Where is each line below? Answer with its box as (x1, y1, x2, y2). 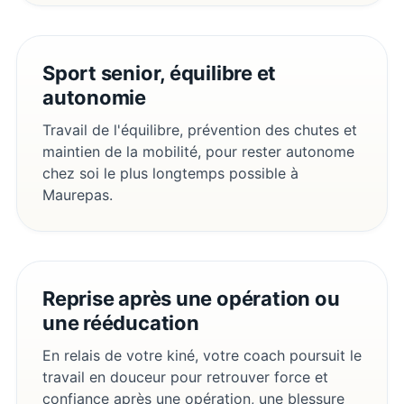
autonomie (42, 85, 147, 109)
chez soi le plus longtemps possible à (42, 163, 298, 182)
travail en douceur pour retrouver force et (42, 367, 328, 386)
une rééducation (42, 310, 199, 335)
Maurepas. (42, 185, 113, 204)
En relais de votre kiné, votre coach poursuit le (42, 345, 362, 364)
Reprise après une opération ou (42, 286, 340, 310)
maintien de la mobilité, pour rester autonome (42, 142, 354, 161)
